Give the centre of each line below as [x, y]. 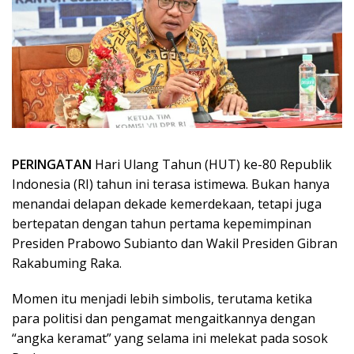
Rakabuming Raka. [67, 263]
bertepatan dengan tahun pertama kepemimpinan [162, 223]
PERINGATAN [52, 164]
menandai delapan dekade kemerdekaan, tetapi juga [167, 203]
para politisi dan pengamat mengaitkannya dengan [164, 318]
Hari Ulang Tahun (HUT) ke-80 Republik [212, 164]
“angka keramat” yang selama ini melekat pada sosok [170, 338]
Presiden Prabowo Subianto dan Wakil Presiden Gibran [175, 243]
